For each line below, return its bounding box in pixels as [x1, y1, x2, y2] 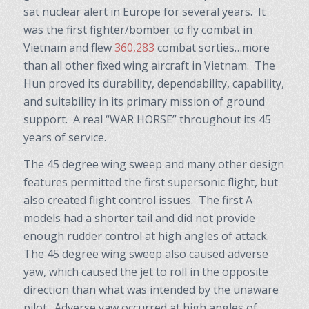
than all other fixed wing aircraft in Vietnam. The [23, 57, 275, 73]
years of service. [23, 129, 106, 145]
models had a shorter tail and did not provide [23, 210, 255, 226]
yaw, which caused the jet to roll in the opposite [23, 264, 268, 280]
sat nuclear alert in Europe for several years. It [23, 3, 266, 19]
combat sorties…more [154, 39, 270, 55]
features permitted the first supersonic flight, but [23, 175, 278, 190]
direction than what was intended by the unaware [23, 282, 279, 298]
